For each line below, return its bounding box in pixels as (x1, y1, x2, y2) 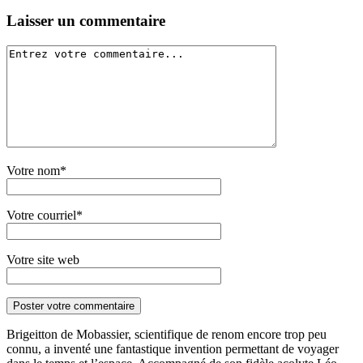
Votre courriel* (6, 207, 83, 222)
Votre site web (6, 252, 79, 267)
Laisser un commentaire (6, 11, 165, 29)
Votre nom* (6, 163, 66, 177)
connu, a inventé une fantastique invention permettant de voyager (6, 341, 339, 356)
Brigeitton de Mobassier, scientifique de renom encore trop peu (6, 327, 327, 341)
